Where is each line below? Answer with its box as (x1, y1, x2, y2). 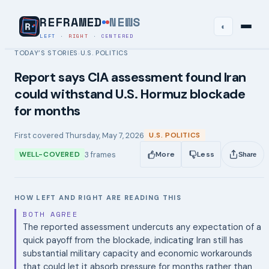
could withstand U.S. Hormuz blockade (14, 86, 246, 103)
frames (89, 149, 116, 160)
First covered (14, 130, 65, 141)
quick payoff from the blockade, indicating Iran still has (23, 234, 244, 247)
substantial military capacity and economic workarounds (23, 247, 253, 260)
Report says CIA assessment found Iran (14, 69, 247, 86)
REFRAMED (40, 13, 102, 31)
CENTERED (101, 32, 134, 40)
